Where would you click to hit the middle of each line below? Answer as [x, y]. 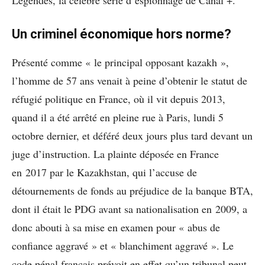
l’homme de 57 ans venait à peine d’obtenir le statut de [130, 81]
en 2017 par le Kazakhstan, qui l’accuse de [104, 172]
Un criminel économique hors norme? [122, 34]
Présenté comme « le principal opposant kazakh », [120, 62]
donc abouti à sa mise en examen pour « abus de [116, 227]
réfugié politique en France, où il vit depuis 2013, [119, 99]
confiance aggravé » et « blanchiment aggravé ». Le [123, 246]
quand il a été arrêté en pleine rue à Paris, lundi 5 [118, 117]
